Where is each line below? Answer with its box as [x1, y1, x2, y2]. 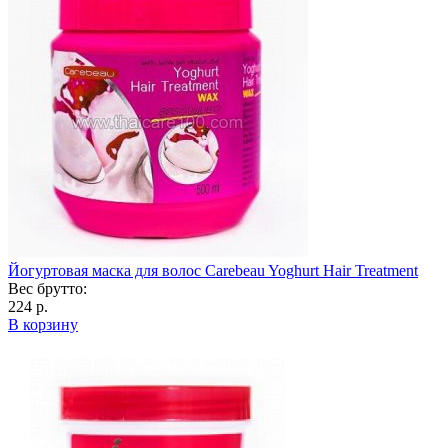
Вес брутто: [8, 279, 87, 297]
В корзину [8, 315, 78, 333]
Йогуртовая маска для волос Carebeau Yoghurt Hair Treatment [8, 261, 418, 279]
